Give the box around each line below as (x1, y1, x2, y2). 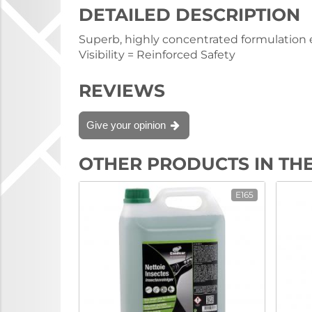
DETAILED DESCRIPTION (79, 4, 300, 25)
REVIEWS (79, 80, 165, 101)
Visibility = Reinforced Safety (79, 48, 235, 61)
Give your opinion (86, 119, 169, 131)
